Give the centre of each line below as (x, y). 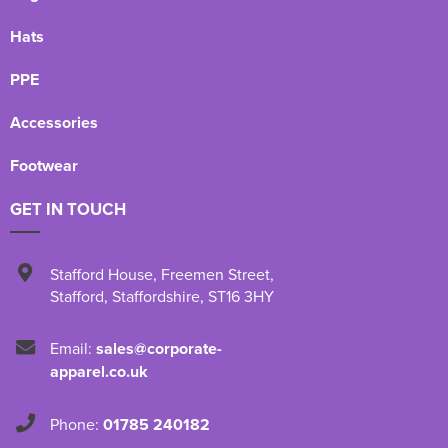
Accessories (54, 122)
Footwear (44, 165)
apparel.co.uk (99, 371)
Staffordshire (156, 295)
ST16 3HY (241, 295)
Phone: (76, 423)
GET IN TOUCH (68, 208)
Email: (73, 347)
